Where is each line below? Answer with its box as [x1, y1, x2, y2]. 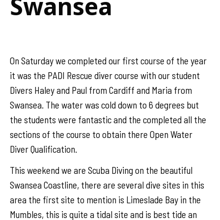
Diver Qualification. [10, 143, 77, 155]
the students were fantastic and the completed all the [10, 113, 206, 125]
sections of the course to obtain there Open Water [10, 128, 192, 140]
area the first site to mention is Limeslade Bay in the [10, 194, 201, 206]
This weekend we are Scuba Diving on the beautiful [10, 165, 192, 176]
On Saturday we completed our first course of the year [10, 55, 207, 66]
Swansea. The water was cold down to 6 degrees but [10, 99, 199, 110]
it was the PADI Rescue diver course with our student [10, 69, 200, 81]
